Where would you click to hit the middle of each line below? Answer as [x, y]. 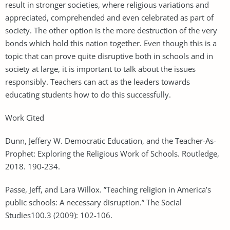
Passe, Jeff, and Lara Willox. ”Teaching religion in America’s [108, 189]
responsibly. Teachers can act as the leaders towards [98, 81]
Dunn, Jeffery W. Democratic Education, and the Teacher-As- [111, 140]
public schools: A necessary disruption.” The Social [93, 202]
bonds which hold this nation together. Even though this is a [111, 43]
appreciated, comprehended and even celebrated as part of [109, 17]
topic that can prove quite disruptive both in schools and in [109, 56]
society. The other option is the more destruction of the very [111, 30]
